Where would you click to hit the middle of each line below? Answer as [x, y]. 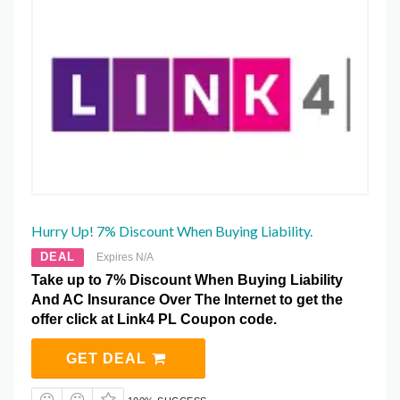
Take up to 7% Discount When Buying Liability [187, 280]
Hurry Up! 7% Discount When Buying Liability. [172, 231]
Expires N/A [125, 258]
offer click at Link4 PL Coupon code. [154, 320]
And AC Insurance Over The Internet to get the [187, 300]
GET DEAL [108, 359]
